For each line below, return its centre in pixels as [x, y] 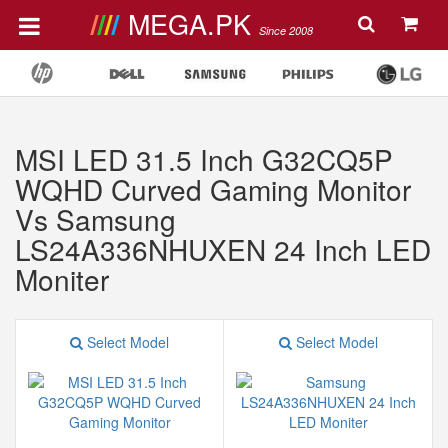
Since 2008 [285, 30]
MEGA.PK [193, 23]
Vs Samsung [95, 219]
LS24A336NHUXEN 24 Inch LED [223, 249]
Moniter [62, 279]
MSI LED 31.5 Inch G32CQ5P [204, 159]
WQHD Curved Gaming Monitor [213, 189]
